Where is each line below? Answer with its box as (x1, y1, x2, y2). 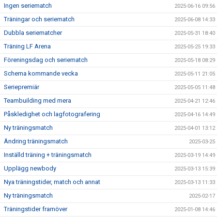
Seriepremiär (4, 83, 39, 91)
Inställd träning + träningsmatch (4, 151, 92, 158)
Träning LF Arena (4, 43, 51, 50)
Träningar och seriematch (4, 15, 75, 23)
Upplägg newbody (4, 165, 56, 172)
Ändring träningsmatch (4, 138, 68, 145)
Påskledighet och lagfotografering (4, 110, 100, 118)
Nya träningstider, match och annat (4, 178, 100, 186)
